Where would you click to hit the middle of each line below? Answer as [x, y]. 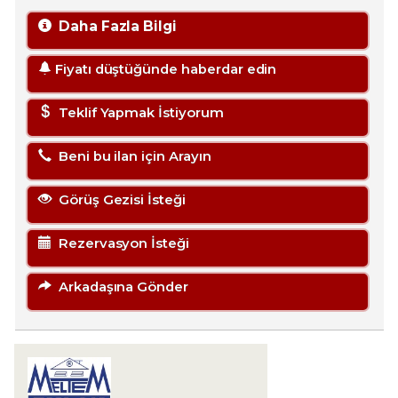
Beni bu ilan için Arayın [131, 157]
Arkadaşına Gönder [120, 287]
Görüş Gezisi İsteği [118, 200]
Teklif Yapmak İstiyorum [137, 113]
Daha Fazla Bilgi [114, 27]
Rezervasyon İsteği [120, 244]
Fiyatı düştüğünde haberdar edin [164, 70]
